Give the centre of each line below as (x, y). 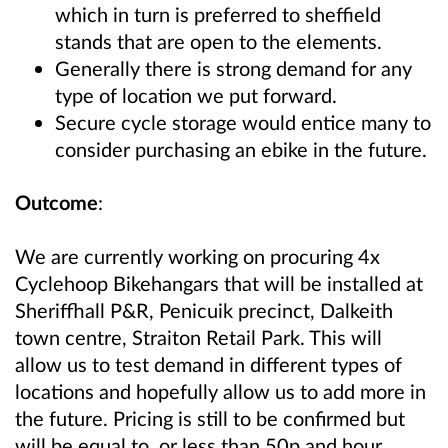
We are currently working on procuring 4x (197, 255)
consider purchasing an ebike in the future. (241, 149)
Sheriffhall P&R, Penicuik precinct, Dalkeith (204, 309)
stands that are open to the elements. (218, 41)
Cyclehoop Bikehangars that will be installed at (219, 282)
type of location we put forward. (196, 95)
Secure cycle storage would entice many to (243, 122)
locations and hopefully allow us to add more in (220, 390)
